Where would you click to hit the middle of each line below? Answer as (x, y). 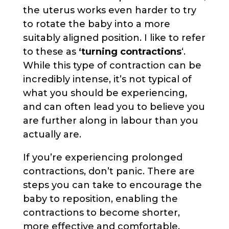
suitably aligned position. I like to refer (114, 38)
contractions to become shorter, (101, 212)
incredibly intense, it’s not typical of (107, 79)
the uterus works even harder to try (109, 10)
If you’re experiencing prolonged (102, 157)
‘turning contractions (130, 51)
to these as (51, 51)
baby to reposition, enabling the (100, 199)
